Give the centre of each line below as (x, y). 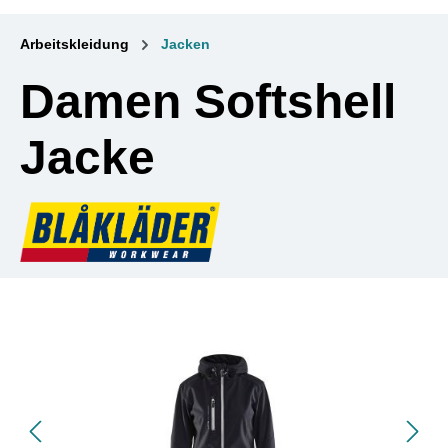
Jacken (185, 43)
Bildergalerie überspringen (120, 327)
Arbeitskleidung (74, 43)
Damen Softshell (208, 101)
